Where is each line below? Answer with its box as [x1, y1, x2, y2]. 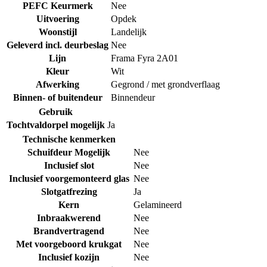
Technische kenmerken [22, 134, 116, 145]
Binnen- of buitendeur [13, 92, 103, 103]
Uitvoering [36, 14, 79, 24]
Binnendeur [111, 92, 155, 103]
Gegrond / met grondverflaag [111, 79, 220, 90]
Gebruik [39, 107, 73, 117]
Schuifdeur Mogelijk [27, 147, 110, 158]
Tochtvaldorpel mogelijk [7, 120, 105, 131]
